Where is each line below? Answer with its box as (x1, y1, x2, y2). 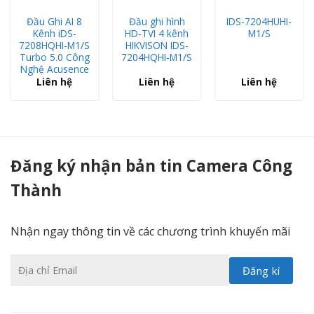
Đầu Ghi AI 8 (27, 14, 83, 28)
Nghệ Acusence (20, 62, 89, 76)
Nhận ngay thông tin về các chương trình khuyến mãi (11, 223, 290, 239)
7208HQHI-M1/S (19, 38, 90, 52)
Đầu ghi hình (128, 14, 185, 28)
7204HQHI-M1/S (121, 50, 193, 64)
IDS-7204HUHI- (226, 14, 292, 28)
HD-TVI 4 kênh (125, 26, 189, 40)
